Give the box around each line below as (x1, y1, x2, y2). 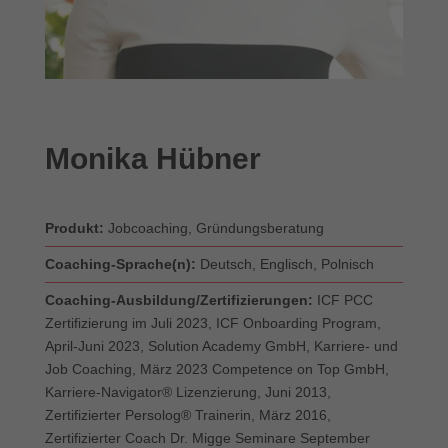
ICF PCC (316, 292, 373, 309)
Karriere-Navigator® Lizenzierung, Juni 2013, (44, 384, 331, 401)
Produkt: (44, 220, 104, 237)
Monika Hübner (44, 142, 261, 176)
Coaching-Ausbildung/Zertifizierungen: (44, 292, 317, 309)
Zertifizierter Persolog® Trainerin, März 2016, (44, 407, 331, 424)
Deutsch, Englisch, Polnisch (199, 256, 374, 273)
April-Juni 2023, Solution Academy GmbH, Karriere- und (44, 338, 398, 355)
